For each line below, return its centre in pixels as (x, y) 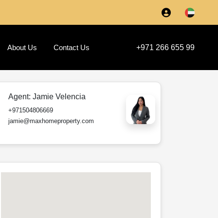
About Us (22, 47)
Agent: (20, 97)
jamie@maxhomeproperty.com (51, 121)
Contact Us (72, 47)
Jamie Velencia (59, 97)
